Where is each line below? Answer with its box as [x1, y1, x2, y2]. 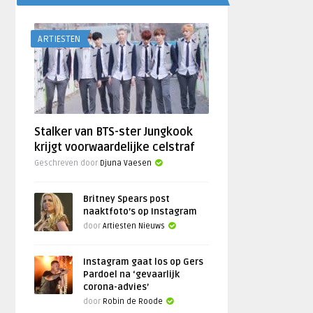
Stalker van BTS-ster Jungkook [34, 125, 194, 139]
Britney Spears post [83, 194, 170, 205]
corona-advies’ [83, 282, 150, 293]
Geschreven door [34, 159, 101, 168]
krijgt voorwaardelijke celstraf [34, 140, 196, 154]
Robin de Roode [103, 297, 163, 306]
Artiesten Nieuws [103, 221, 166, 231]
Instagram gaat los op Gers [83, 256, 204, 268]
